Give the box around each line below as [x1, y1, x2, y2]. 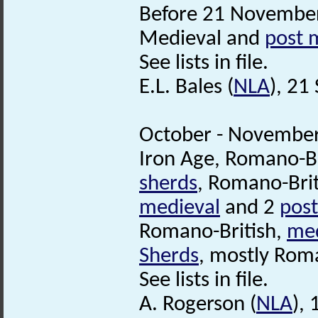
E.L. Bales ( [139, 76, 234, 99]
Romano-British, [139, 221, 287, 243]
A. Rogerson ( [139, 293, 256, 316]
